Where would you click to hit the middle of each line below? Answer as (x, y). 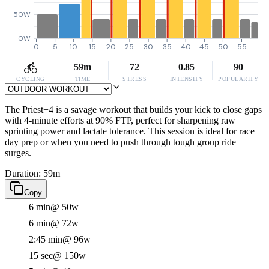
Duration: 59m (32, 173)
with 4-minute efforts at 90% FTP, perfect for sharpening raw (120, 120)
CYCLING (31, 79)
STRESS (134, 79)
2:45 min (46, 239)
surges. (18, 153)
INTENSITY (186, 79)
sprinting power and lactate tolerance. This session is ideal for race (130, 131)
